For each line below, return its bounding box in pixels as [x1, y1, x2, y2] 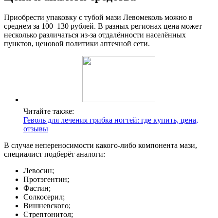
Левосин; [23, 166, 54, 175]
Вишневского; [23, 201, 71, 210]
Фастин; [23, 183, 51, 192]
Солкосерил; [23, 192, 65, 201]
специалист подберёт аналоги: [4, 149, 105, 158]
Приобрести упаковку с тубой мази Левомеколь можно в [4, 13, 193, 21]
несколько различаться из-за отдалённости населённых [4, 30, 186, 39]
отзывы [23, 124, 48, 133]
